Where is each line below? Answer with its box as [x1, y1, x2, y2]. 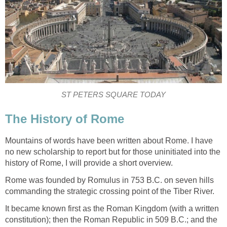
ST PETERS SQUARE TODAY [61, 91, 166, 99]
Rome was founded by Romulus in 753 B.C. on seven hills [5, 175, 214, 184]
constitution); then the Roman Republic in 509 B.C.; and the [5, 215, 217, 224]
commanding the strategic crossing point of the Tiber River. [5, 186, 214, 196]
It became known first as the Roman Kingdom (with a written [5, 204, 219, 213]
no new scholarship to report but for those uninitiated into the [5, 147, 220, 156]
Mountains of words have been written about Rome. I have [5, 136, 213, 145]
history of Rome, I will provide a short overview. [5, 158, 173, 167]
